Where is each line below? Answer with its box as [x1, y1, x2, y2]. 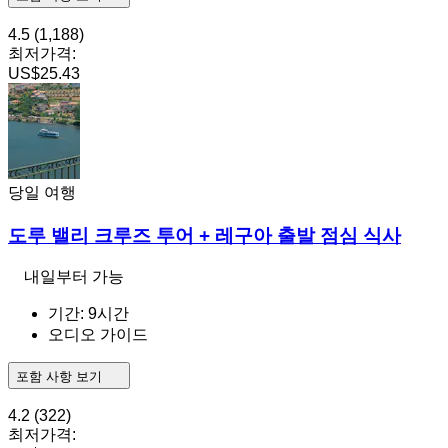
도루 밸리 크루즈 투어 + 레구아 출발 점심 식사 [8, 224, 401, 246]
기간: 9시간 [48, 305, 129, 323]
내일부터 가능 [24, 268, 124, 286]
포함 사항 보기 [16, 369, 106, 385]
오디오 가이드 [48, 326, 148, 344]
